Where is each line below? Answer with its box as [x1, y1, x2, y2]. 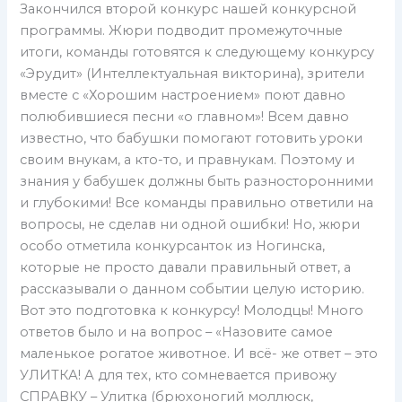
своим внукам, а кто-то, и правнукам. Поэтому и [20, 152, 355, 169]
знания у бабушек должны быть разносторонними [20, 173, 374, 190]
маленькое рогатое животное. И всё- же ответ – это [20, 345, 379, 363]
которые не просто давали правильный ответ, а [20, 259, 352, 276]
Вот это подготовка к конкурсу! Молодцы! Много [20, 302, 364, 319]
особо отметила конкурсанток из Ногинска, [20, 238, 326, 255]
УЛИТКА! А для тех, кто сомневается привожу [20, 367, 337, 384]
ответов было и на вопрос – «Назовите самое [20, 324, 334, 341]
